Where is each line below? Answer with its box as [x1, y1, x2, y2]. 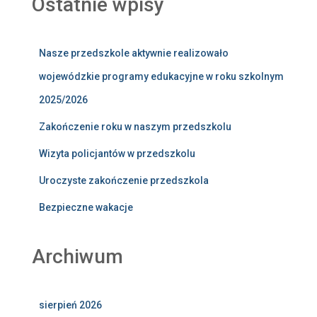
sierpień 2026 [39, 299, 102, 311]
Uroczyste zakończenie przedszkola [39, 175, 209, 186]
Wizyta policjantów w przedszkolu [39, 148, 195, 159]
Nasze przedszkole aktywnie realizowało [39, 47, 229, 59]
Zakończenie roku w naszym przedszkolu [39, 121, 231, 132]
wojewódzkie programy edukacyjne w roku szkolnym [39, 71, 284, 82]
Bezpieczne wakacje [39, 202, 133, 213]
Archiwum [32, 245, 123, 268]
